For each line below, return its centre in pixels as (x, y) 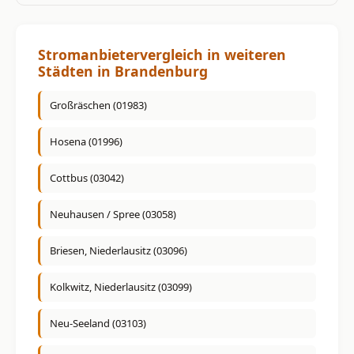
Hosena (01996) (86, 142)
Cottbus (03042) (87, 178)
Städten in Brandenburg (123, 71)
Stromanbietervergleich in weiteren (162, 54)
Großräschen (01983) (98, 105)
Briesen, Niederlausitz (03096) (119, 251)
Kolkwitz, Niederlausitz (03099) (121, 287)
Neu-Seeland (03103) (98, 324)
